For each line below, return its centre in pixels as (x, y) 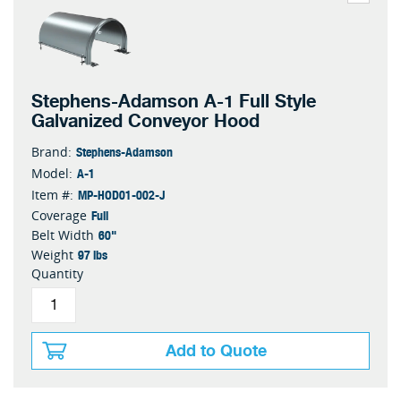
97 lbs (93, 254)
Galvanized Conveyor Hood (145, 121)
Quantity (57, 273)
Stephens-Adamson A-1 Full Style (174, 102)
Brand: (51, 152)
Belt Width (63, 235)
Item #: (52, 195)
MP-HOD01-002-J (121, 194)
